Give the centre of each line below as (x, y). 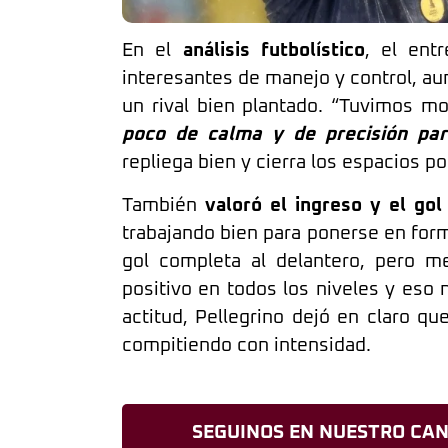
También (164, 205)
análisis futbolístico (273, 51)
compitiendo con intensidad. (246, 345)
